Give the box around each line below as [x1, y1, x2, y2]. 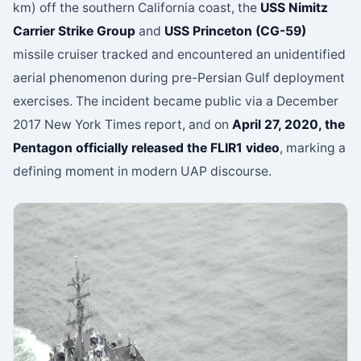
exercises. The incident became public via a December [13, 93, 338, 109]
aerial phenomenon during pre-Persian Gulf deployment [13, 69, 345, 85]
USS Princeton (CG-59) [164, 23, 306, 39]
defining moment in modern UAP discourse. [13, 163, 272, 179]
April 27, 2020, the [232, 116, 345, 132]
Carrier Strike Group [13, 23, 135, 39]
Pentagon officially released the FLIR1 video [13, 139, 280, 156]
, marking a [280, 139, 346, 156]
